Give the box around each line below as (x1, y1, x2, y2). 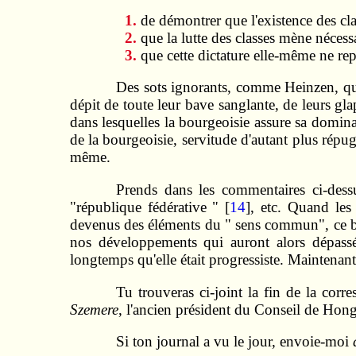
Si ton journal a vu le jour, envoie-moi (116, 333, 354, 350)
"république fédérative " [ (69, 198, 230, 215)
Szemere (69, 300, 118, 318)
